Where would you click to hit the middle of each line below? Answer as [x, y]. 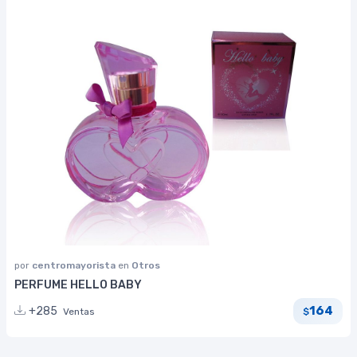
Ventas [79, 311]
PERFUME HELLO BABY [78, 284]
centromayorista [75, 265]
